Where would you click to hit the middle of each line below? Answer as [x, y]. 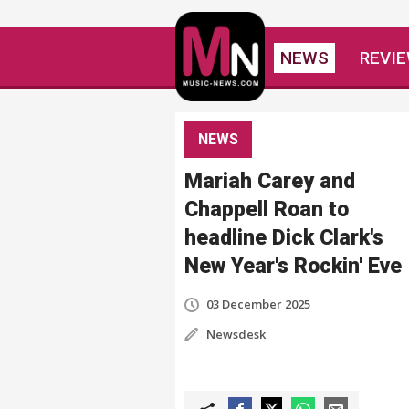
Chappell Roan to [267, 210]
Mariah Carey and [270, 181]
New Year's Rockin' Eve [293, 266]
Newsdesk [236, 334]
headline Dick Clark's [284, 238]
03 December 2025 [258, 304]
